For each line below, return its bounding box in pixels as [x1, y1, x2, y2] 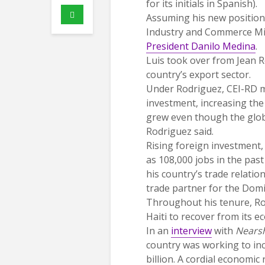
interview [171, 224, 212, 238]
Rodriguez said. [146, 125, 214, 138]
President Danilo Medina [146, 40, 256, 53]
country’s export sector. [146, 68, 251, 82]
